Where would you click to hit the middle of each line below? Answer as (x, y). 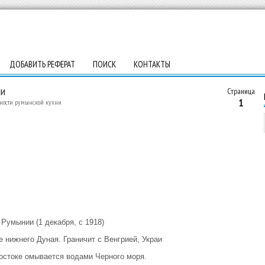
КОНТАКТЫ (152, 64)
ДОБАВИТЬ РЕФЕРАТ (42, 64)
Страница (241, 91)
